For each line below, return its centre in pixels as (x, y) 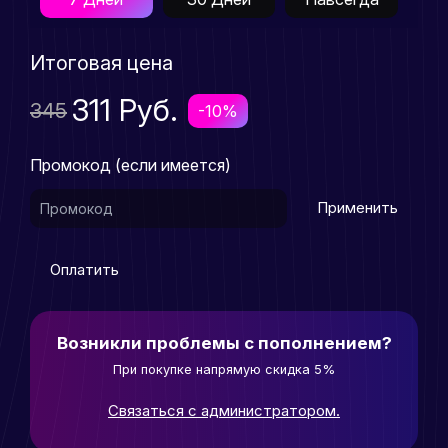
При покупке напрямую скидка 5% (224, 370)
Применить (357, 208)
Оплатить (84, 270)
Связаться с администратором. (224, 411)
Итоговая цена (101, 63)
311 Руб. (125, 110)
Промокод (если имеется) (130, 165)
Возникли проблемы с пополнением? (224, 343)
